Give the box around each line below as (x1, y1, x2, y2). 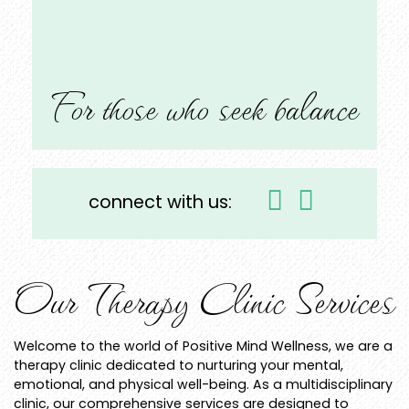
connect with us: (88, 189, 236, 215)
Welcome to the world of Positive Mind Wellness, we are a (14, 336, 393, 355)
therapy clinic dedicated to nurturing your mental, (14, 355, 343, 374)
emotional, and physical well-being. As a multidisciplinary (14, 374, 393, 393)
